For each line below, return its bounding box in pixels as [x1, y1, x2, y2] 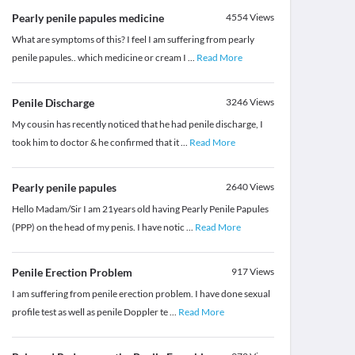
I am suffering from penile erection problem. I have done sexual [11, 288, 270, 300]
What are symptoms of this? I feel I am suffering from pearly [11, 33, 254, 46]
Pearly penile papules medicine [11, 11, 164, 25]
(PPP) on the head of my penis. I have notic [11, 221, 186, 234]
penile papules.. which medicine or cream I [11, 52, 188, 64]
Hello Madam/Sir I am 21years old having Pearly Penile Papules [11, 203, 269, 216]
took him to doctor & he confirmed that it [11, 136, 181, 149]
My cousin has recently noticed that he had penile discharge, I [11, 118, 263, 131]
